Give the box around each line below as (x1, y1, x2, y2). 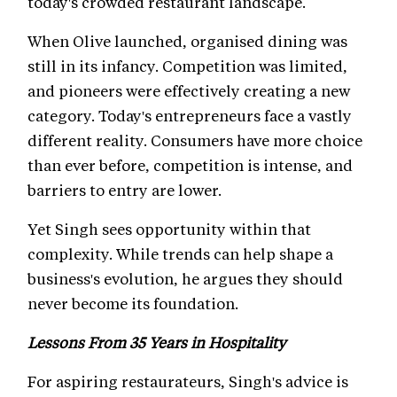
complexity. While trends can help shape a (27, 244, 333, 264)
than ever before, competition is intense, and (27, 155, 353, 175)
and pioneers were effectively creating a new (27, 81, 350, 101)
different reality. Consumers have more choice (27, 130, 362, 151)
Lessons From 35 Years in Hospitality (27, 332, 286, 353)
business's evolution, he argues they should (27, 269, 343, 289)
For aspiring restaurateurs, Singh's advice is (27, 371, 348, 392)
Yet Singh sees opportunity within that (27, 219, 311, 239)
